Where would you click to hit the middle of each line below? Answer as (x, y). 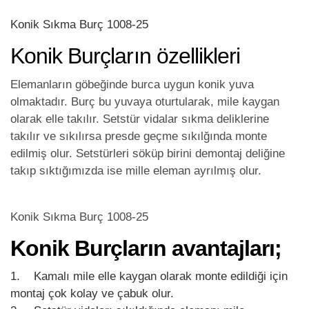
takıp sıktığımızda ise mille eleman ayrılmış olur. (136, 170)
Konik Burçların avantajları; (146, 248)
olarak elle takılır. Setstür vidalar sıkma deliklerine (140, 119)
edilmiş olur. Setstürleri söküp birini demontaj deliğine (148, 153)
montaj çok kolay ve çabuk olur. (92, 294)
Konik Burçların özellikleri (126, 56)
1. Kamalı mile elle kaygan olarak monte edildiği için (149, 277)
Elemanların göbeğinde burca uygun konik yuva (132, 84)
